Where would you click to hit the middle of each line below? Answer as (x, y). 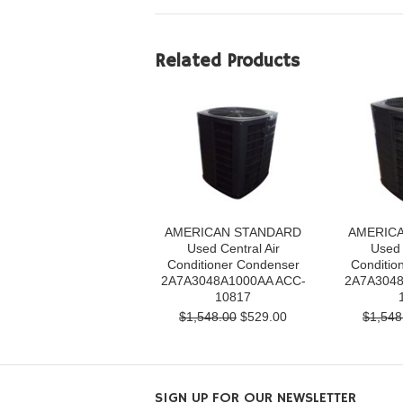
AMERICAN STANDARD (233, 232)
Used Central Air (233, 248)
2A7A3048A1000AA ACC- (233, 281)
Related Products (227, 62)
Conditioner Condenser (233, 264)
